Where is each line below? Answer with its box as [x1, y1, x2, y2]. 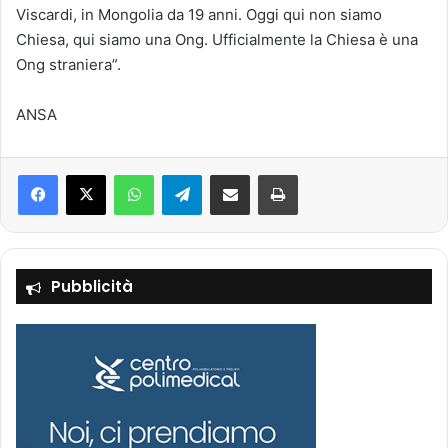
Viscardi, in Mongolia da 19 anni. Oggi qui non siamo [16, 4, 382, 24]
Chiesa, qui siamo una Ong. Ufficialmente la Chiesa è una [16, 29, 418, 49]
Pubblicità [51, 275, 133, 297]
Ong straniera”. [16, 54, 121, 74]
